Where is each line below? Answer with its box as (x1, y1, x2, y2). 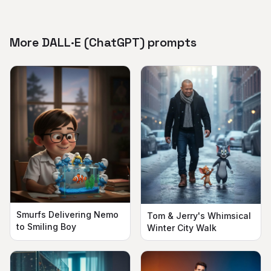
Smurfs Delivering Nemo (16, 209, 119, 220)
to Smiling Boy (16, 221, 76, 232)
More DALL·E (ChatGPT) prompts (10, 34, 197, 50)
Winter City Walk (147, 222, 217, 233)
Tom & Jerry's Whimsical (147, 210, 251, 221)
